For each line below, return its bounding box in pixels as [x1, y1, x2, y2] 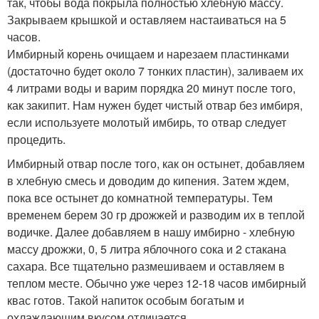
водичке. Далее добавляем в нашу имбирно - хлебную [7, 223, 295, 240]
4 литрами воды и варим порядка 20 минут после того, [7, 79, 296, 96]
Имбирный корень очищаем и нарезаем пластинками [7, 45, 289, 62]
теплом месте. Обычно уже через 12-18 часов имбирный [7, 274, 306, 291]
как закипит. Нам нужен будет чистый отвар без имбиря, [7, 96, 303, 113]
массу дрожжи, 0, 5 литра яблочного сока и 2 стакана [7, 240, 286, 257]
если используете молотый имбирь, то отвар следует [7, 113, 286, 130]
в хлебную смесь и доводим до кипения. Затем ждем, [7, 172, 289, 189]
